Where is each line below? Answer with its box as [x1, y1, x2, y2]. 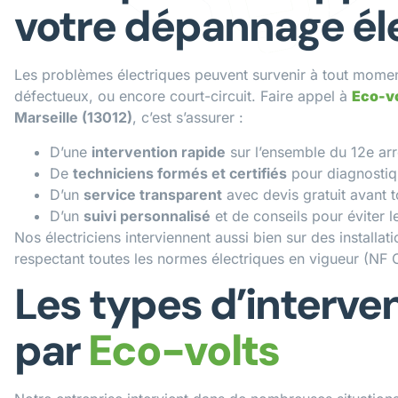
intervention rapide [92, 142, 226, 161]
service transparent [84, 185, 222, 203]
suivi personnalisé [84, 206, 211, 225]
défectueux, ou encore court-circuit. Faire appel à [14, 87, 352, 106]
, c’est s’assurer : [132, 108, 243, 127]
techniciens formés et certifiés [73, 163, 287, 182]
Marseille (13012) [14, 108, 132, 127]
